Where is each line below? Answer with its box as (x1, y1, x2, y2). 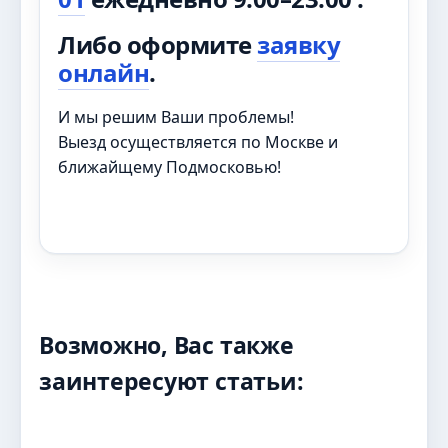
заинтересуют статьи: (39, 365, 304, 398)
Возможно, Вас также (39, 329, 294, 362)
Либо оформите (58, 28, 258, 62)
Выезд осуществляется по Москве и (58, 131, 338, 154)
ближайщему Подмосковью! (58, 156, 281, 179)
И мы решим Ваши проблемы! (58, 106, 294, 129)
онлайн (58, 56, 150, 90)
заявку (257, 28, 341, 62)
